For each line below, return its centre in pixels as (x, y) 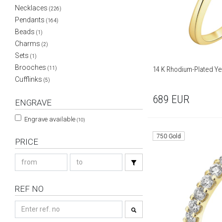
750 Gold (169, 137)
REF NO (29, 189)
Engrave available (50, 119)
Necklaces (31, 8)
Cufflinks (28, 79)
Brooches (30, 67)
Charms (28, 44)
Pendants (30, 20)
